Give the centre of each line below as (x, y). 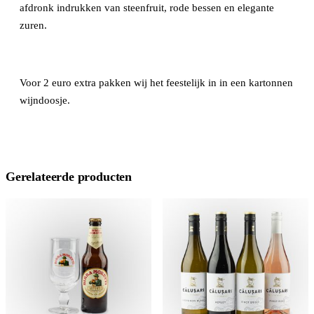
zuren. (33, 25)
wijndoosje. (45, 100)
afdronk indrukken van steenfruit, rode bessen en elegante (147, 7)
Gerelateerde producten (69, 176)
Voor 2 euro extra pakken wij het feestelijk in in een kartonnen (156, 82)
